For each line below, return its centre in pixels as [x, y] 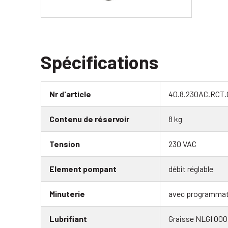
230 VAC [182, 144]
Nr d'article [70, 94]
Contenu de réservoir [89, 119]
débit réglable [191, 169]
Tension [65, 144]
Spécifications [99, 62]
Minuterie [67, 194]
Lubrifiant [68, 219]
